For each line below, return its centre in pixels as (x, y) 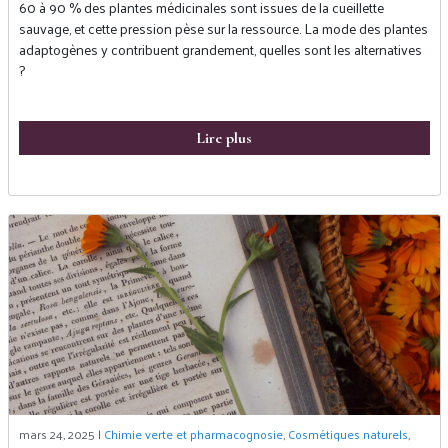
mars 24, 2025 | (61, 434)
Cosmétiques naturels (347, 434)
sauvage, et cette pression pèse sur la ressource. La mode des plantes (223, 28)
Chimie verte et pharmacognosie (193, 434)
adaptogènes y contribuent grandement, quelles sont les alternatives (220, 49)
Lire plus (224, 138)
